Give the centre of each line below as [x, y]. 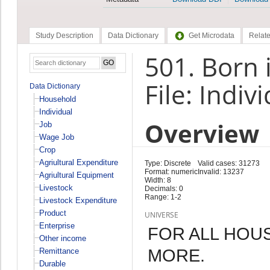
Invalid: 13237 [221, 171]
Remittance [59, 251]
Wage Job [56, 137]
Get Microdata [211, 36]
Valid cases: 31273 [228, 163]
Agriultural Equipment [76, 175]
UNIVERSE [161, 215]
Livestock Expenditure [78, 200]
